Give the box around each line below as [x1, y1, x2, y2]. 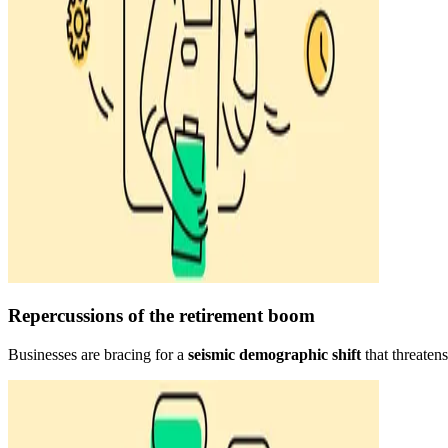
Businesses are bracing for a [8, 345, 188, 363]
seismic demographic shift [188, 345, 361, 363]
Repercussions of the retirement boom [8, 305, 315, 327]
